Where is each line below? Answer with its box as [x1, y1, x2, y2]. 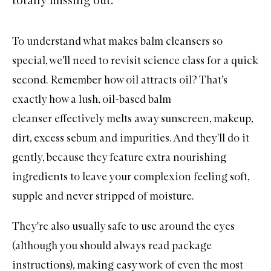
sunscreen [161, 111, 209, 125]
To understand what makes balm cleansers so [12, 34, 223, 48]
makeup [214, 111, 251, 125]
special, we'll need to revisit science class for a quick [12, 53, 258, 67]
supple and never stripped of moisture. [12, 189, 194, 203]
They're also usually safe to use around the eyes [12, 219, 235, 233]
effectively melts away [52, 111, 161, 125]
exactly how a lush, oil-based [12, 92, 148, 106]
